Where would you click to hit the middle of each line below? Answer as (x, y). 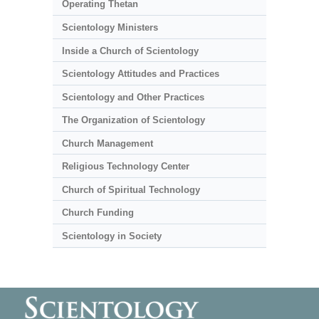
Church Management (107, 143)
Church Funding (98, 213)
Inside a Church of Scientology (130, 51)
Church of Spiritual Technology (131, 189)
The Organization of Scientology (133, 120)
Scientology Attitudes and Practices (140, 74)
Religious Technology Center (125, 167)
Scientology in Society (111, 236)
